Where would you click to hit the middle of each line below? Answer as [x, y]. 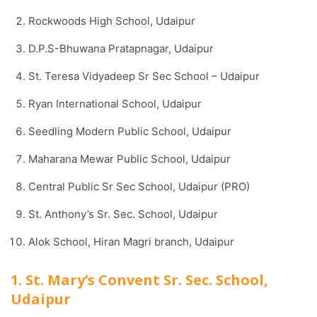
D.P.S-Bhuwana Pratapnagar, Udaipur [121, 48]
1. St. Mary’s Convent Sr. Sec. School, [139, 280]
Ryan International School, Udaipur [115, 104]
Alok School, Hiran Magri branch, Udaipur [131, 242]
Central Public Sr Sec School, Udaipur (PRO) [139, 186]
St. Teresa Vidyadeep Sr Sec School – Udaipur [144, 76]
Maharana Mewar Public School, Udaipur [129, 159]
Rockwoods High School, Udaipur [112, 21]
